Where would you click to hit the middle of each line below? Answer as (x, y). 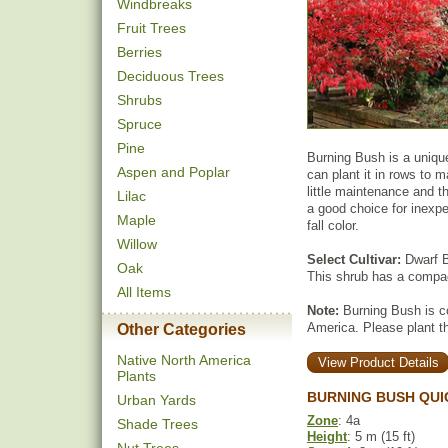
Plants (136, 376)
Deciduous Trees (170, 76)
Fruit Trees (151, 28)
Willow (137, 244)
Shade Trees (157, 424)
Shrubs (139, 100)
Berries (139, 52)
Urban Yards (156, 400)
